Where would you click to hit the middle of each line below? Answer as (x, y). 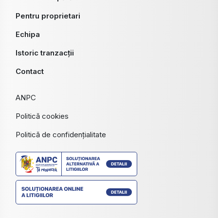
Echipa (28, 35)
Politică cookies (42, 116)
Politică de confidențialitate (61, 135)
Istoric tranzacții (45, 53)
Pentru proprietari (48, 16)
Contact (30, 72)
